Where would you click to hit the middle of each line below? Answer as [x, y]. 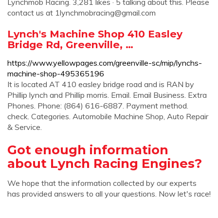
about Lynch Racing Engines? [105, 163]
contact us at [31, 13]
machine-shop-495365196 [56, 73]
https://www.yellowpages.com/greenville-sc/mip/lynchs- [105, 63]
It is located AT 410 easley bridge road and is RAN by [101, 84]
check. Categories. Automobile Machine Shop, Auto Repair [108, 116]
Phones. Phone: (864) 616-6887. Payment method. [98, 106]
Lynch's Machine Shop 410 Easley [95, 34]
